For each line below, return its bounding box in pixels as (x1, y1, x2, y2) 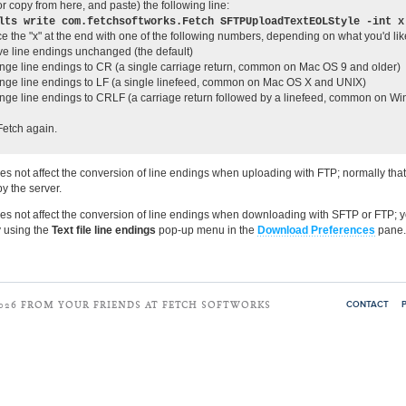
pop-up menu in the (156, 224, 257, 237)
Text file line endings (52, 224, 156, 237)
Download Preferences (257, 224, 375, 237)
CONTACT (346, 300, 389, 310)
